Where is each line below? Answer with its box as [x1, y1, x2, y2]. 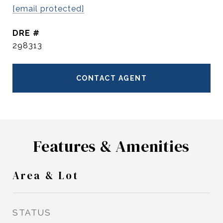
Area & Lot [12, 168, 79, 183]
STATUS [12, 208, 51, 218]
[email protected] [12, 4, 84, 13]
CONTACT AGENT [76, 74, 147, 82]
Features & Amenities [33, 135, 190, 157]
